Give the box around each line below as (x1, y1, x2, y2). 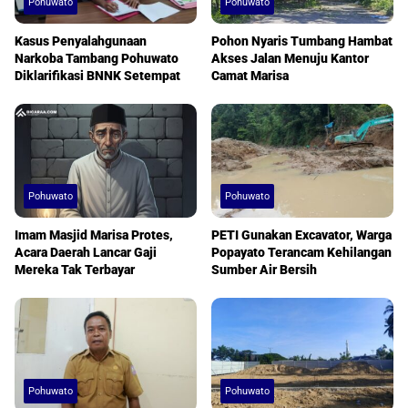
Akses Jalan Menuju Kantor (211, 50, 369, 66)
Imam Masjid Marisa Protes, (15, 228, 173, 243)
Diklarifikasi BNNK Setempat (15, 67, 180, 83)
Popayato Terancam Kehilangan (211, 245, 392, 260)
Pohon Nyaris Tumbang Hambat (211, 33, 393, 48)
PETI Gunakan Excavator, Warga (211, 228, 392, 243)
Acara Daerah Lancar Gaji (15, 245, 157, 260)
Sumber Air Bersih (211, 262, 317, 278)
